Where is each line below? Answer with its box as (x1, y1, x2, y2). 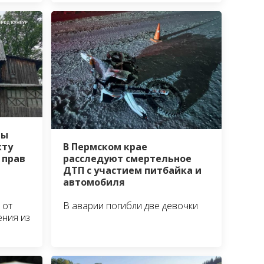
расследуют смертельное (63, 152, 192, 166)
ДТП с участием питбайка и (63, 164, 202, 177)
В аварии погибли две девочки (63, 199, 199, 213)
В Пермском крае (63, 140, 148, 154)
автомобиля (63, 176, 126, 189)
